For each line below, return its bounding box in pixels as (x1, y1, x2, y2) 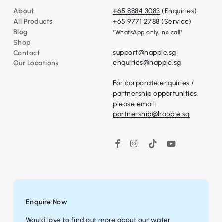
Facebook (112, 137, 152, 148)
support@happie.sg (113, 48, 176, 56)
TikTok (145, 134, 172, 145)
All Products (13, 17, 53, 26)
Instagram (126, 134, 168, 145)
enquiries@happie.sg (113, 58, 181, 67)
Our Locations (13, 58, 59, 67)
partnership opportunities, (113, 89, 199, 98)
